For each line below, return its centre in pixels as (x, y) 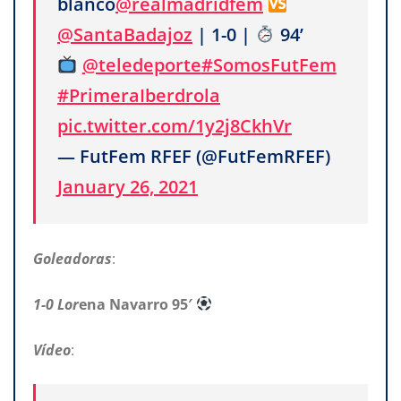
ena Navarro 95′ (137, 304)
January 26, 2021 (128, 186)
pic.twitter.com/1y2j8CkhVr (175, 125)
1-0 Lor (56, 304)
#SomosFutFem (269, 64)
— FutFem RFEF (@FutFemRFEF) (194, 156)
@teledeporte (141, 64)
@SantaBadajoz (125, 34)
